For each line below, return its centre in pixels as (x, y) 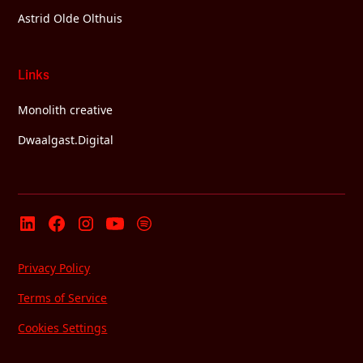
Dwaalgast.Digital (66, 140)
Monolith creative (66, 110)
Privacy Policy (54, 268)
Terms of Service (63, 298)
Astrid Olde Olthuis (70, 18)
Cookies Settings (63, 328)
